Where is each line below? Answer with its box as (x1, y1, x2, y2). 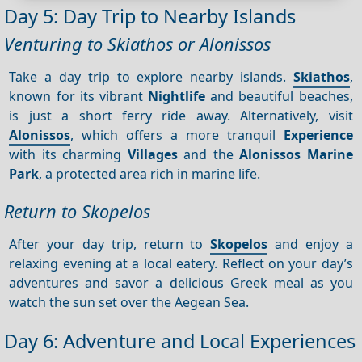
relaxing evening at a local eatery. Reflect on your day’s (9, 254, 353, 272)
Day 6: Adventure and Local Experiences (4, 327, 356, 354)
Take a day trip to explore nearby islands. (9, 67, 293, 86)
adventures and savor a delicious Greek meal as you (9, 273, 353, 292)
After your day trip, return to (9, 234, 211, 253)
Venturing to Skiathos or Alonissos (4, 32, 271, 57)
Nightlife (148, 86, 206, 105)
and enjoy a (267, 234, 353, 253)
